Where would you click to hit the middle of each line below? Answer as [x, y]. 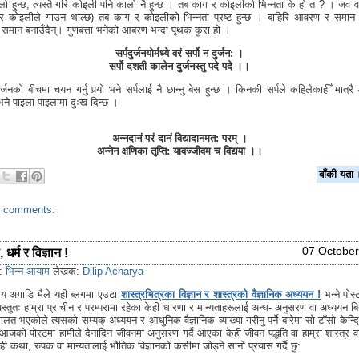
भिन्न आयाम [28, 271]
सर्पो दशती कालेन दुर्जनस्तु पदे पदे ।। [179, 67]
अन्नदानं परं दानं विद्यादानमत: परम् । [179, 139]
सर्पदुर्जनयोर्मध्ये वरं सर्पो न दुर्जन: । [179, 54]
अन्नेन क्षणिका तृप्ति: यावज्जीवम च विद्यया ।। [179, 151]
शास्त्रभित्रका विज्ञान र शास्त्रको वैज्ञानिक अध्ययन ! [220, 294]
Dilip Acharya [113, 271]
